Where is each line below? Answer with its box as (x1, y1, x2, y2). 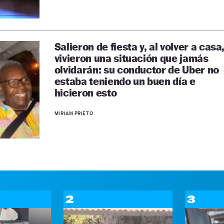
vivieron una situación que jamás (54, 52, 208, 64)
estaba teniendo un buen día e (54, 75, 195, 87)
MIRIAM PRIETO (54, 110, 93, 116)
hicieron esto (54, 86, 117, 99)
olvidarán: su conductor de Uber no (54, 63, 219, 76)
